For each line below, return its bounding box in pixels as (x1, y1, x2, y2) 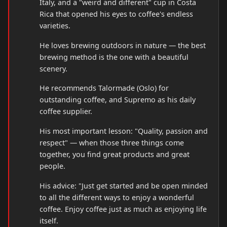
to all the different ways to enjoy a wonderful (40, 193, 194, 203)
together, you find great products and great (40, 149, 190, 160)
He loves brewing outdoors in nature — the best (40, 40, 206, 50)
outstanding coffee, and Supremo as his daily (40, 95, 196, 105)
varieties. (40, 20, 70, 30)
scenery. (40, 63, 67, 73)
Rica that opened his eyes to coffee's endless (40, 9, 193, 19)
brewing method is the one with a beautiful (40, 52, 188, 62)
